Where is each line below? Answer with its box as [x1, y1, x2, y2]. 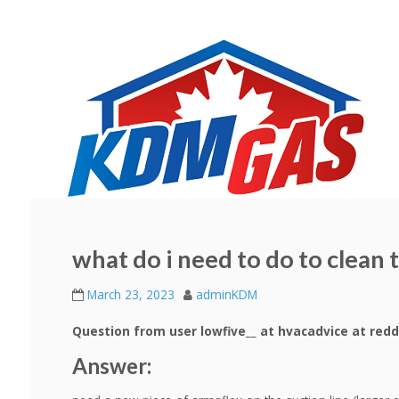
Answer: [71, 352, 151, 379]
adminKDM [195, 286, 257, 304]
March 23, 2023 [86, 286, 175, 304]
